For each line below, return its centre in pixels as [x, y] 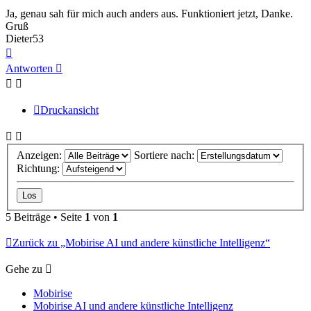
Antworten [29, 69]
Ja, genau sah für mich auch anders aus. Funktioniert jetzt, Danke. [149, 14]
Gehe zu [24, 269]
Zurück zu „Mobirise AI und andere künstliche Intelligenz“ [141, 242]
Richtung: [40, 168]
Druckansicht [69, 110]
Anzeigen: [41, 155]
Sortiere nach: [166, 155]
